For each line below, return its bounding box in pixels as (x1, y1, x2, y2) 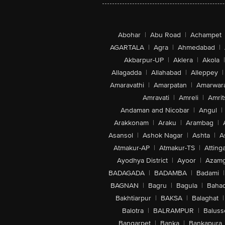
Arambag (186, 119, 213, 127)
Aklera (173, 56, 193, 64)
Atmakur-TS (159, 144, 195, 152)
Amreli (178, 93, 198, 102)
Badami (196, 169, 219, 177)
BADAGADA (108, 169, 145, 177)
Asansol (108, 131, 133, 140)
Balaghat (192, 194, 218, 202)
